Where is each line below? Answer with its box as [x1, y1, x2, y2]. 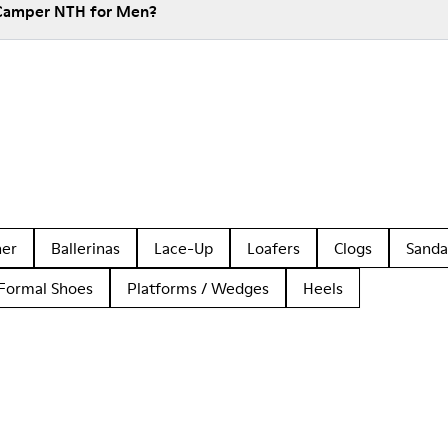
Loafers [247, 237, 300, 259]
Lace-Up [154, 237, 213, 259]
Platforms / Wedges [127, 277, 269, 299]
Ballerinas [51, 237, 120, 259]
